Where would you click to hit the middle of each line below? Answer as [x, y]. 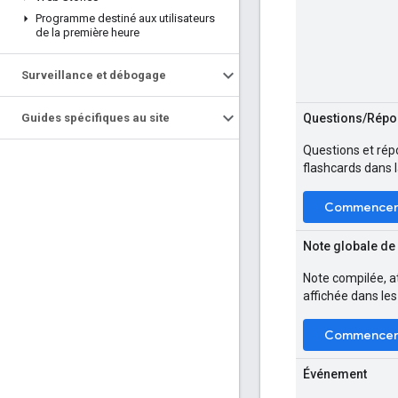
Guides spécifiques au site [96, 118]
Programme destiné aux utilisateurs [125, 18]
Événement [335, 374]
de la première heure [88, 32]
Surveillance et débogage [94, 75]
